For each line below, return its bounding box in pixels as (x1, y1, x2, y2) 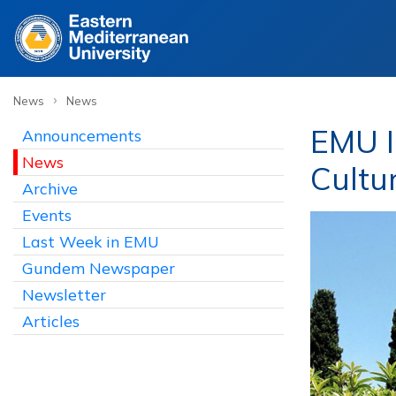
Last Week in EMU (22, 232, 159, 251)
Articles (22, 311, 80, 331)
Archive (22, 179, 78, 198)
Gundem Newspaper (22, 258, 175, 278)
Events (22, 205, 72, 225)
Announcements (22, 126, 141, 145)
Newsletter (22, 285, 106, 304)
